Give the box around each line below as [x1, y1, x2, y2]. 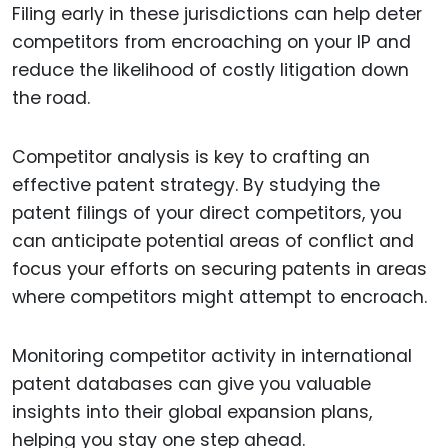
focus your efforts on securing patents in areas [12, 257, 427, 282]
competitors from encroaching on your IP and [12, 30, 411, 55]
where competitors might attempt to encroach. [12, 285, 427, 310]
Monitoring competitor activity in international [12, 343, 412, 368]
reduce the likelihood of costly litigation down [12, 58, 409, 83]
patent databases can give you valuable [12, 371, 371, 396]
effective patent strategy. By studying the [12, 173, 380, 198]
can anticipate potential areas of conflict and [12, 229, 414, 254]
